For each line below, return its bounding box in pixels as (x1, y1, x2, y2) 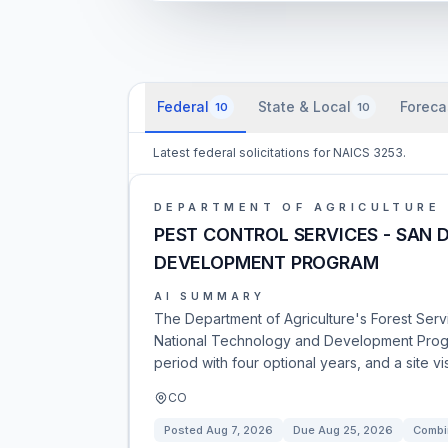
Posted (164, 423, 206, 437)
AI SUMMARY (154, 290, 265, 302)
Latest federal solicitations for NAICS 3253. (153, 145, 406, 160)
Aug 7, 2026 (206, 423, 273, 437)
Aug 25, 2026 (318, 423, 393, 437)
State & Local (258, 98, 351, 115)
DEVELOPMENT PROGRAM (154, 252, 379, 273)
